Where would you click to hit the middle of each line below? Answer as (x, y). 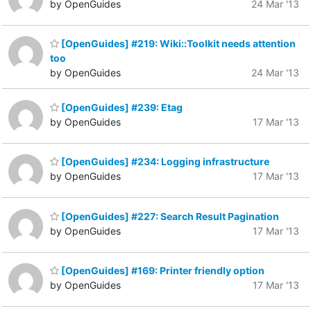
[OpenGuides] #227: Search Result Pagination (169, 216)
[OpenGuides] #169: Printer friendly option (162, 271)
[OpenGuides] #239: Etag (121, 107)
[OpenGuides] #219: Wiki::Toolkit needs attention (177, 44)
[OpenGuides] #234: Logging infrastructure (164, 162)
